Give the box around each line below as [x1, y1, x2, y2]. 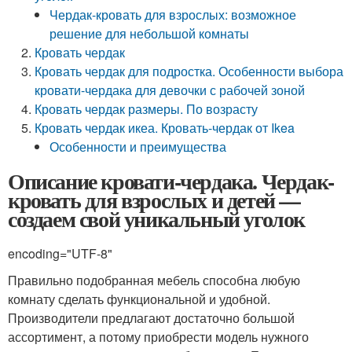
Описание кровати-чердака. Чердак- [8, 165, 334, 197]
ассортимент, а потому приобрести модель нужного [8, 328, 309, 346]
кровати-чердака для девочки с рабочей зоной [35, 81, 306, 99]
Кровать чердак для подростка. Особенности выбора [35, 62, 344, 80]
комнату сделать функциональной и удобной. [8, 290, 270, 308]
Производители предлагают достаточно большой [8, 309, 295, 327]
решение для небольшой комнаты [49, 24, 250, 42]
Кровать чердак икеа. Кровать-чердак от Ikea [35, 119, 295, 137]
